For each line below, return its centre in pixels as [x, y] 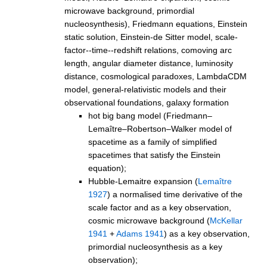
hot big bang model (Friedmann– [150, 115]
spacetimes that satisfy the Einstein [154, 155]
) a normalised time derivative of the [175, 194]
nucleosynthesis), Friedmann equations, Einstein [156, 24]
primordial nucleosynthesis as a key [155, 246]
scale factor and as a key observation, [160, 207]
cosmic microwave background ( [149, 220]
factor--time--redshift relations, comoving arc [148, 50]
